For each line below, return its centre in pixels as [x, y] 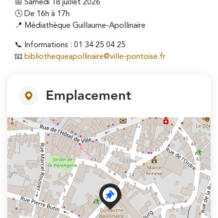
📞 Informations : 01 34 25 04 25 [70, 45]
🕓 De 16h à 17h [42, 14]
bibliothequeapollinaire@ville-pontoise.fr [95, 57]
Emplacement [89, 96]
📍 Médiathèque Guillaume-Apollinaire [80, 26]
